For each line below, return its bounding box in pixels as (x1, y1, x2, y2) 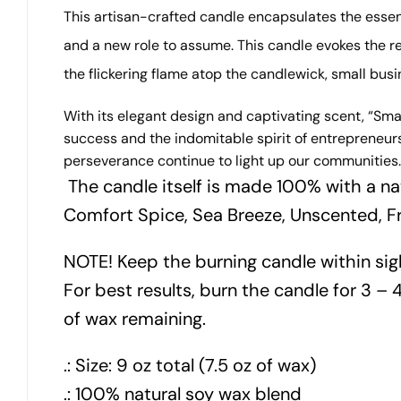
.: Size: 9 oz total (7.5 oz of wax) (64, 354, 316, 377)
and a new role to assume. (64, 36, 237, 55)
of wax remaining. (64, 307, 206, 330)
